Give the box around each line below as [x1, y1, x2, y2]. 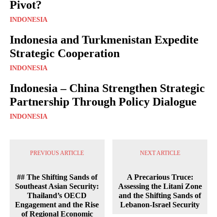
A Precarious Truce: [126, 172, 193, 181]
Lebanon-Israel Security [120, 200, 200, 209]
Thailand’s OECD [27, 191, 87, 200]
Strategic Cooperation [10, 46, 120, 60]
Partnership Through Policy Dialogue [10, 95, 197, 108]
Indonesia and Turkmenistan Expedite [10, 33, 199, 46]
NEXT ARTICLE [139, 149, 180, 156]
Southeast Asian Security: [15, 182, 99, 190]
